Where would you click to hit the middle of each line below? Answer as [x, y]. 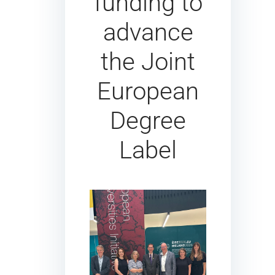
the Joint [148, 61]
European [148, 91]
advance [148, 32]
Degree [148, 120]
